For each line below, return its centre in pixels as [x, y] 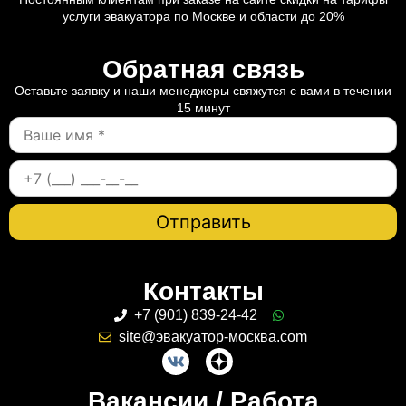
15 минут [203, 107]
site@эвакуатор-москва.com [213, 336]
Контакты [203, 291]
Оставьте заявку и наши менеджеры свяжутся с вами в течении [203, 90]
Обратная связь [203, 69]
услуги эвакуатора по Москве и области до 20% [203, 16]
